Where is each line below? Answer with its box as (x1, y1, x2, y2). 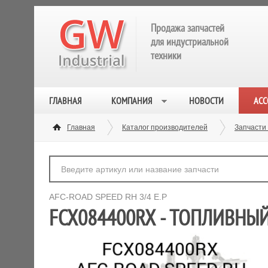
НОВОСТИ (189, 95, 224, 106)
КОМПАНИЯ (111, 95, 152, 106)
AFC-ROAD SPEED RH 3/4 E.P (49, 192, 167, 202)
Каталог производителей (122, 123, 208, 132)
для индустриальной (151, 35, 229, 48)
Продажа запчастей (151, 21, 224, 35)
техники (151, 48, 181, 62)
